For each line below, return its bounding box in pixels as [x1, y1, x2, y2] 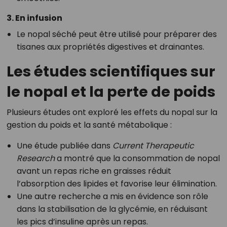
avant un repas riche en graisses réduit [16, 165, 171, 177]
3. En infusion [6, 12, 62, 24]
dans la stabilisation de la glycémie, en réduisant [16, 203, 208, 215]
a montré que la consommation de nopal [54, 153, 220, 165]
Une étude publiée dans [16, 140, 112, 152]
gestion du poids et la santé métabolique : [6, 119, 172, 131]
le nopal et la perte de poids [6, 82, 215, 102]
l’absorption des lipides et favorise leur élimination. [16, 178, 217, 190]
